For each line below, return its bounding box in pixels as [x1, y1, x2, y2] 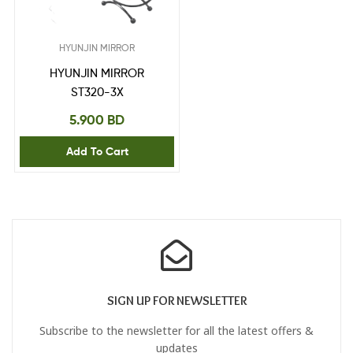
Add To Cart [65, 144, 128, 159]
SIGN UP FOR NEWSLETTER [106, 292, 247, 308]
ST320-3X [70, 85, 124, 100]
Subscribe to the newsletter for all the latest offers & [39, 322, 314, 338]
